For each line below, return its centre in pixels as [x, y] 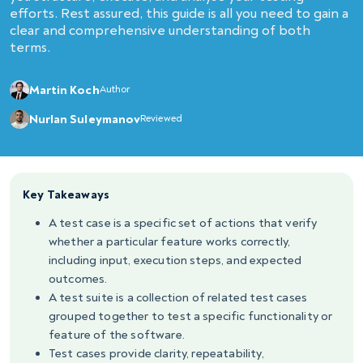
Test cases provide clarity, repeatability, [156, 354]
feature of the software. [117, 335]
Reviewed [161, 119]
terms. [30, 47]
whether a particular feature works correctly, [170, 242]
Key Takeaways [66, 195]
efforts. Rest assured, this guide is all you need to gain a [179, 13]
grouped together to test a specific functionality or [191, 316]
